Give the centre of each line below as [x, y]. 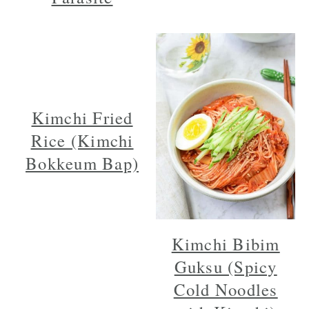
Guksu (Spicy [226, 266]
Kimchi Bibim [226, 243]
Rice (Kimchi [82, 141]
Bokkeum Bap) [82, 163]
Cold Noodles [226, 289]
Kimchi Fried [82, 118]
